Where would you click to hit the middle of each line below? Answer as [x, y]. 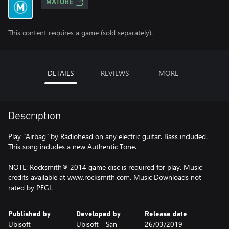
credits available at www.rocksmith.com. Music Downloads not [105, 177]
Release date [166, 214]
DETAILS [61, 73]
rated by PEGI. [30, 187]
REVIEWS [114, 73]
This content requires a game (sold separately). [81, 32]
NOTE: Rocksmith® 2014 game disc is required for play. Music [105, 167]
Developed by [99, 214]
